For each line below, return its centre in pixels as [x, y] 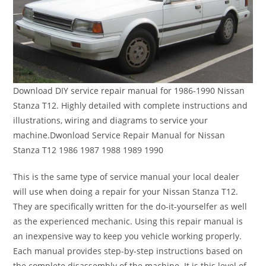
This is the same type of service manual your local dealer [126, 177]
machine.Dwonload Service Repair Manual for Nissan [119, 135]
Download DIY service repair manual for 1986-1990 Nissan [129, 91]
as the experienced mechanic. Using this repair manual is [128, 221]
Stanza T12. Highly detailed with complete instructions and [131, 106]
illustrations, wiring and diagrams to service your [111, 121]
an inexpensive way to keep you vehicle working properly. [128, 236]
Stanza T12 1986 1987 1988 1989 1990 [88, 150]
